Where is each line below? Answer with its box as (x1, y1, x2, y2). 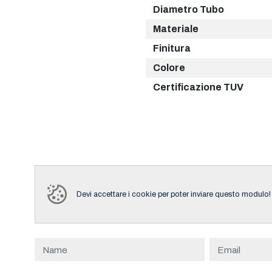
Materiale (153, 24, 199, 35)
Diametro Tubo (153, 4, 224, 15)
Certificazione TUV (153, 82, 243, 93)
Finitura (153, 43, 191, 54)
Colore (153, 63, 185, 73)
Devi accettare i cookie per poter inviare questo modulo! (76, 189, 271, 199)
